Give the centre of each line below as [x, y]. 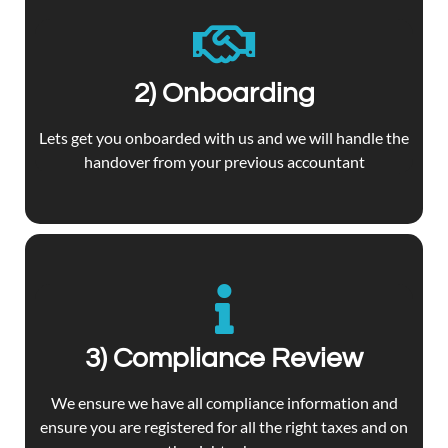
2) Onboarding [224, 93]
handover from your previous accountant [224, 161]
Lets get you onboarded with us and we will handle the [224, 137]
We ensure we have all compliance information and [224, 402]
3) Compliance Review [224, 358]
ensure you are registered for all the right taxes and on [224, 426]
